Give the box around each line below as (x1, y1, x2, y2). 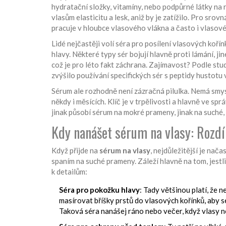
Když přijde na (51, 145, 99, 155)
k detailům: (51, 166, 87, 176)
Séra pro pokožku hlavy (59, 185, 140, 194)
